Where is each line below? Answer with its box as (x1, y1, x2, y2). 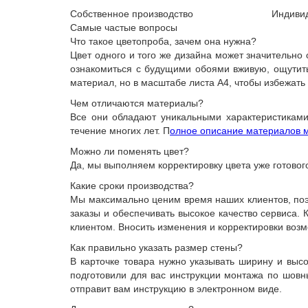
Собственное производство (70, 8, 193, 19)
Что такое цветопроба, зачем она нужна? (70, 36, 256, 47)
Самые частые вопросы (70, 22, 177, 33)
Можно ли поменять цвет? (70, 146, 189, 157)
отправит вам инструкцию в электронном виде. (70, 283, 285, 294)
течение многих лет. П (70, 125, 170, 136)
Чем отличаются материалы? (70, 98, 203, 109)
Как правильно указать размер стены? (70, 242, 243, 253)
